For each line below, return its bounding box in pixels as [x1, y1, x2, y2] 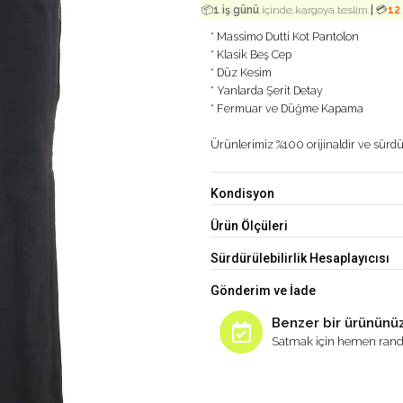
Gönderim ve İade [210, 283, 316, 298]
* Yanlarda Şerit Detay [210, 84, 323, 97]
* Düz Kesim [210, 66, 272, 79]
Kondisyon [210, 186, 274, 201]
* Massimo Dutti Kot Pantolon [210, 30, 359, 43]
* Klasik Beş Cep [210, 48, 291, 61]
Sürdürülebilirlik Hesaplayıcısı [210, 251, 390, 265]
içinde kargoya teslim [259, 4, 368, 16]
